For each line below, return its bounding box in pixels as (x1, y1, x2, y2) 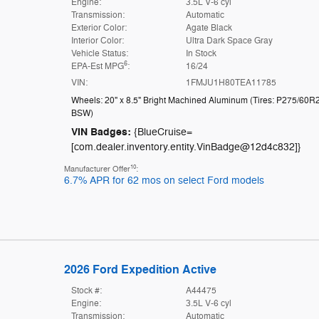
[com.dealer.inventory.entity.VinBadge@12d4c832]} (70, 140, 301, 153)
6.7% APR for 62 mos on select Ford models (63, 174, 264, 187)
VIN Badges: (70, 125, 131, 139)
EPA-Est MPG (70, 60, 124, 72)
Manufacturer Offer (63, 164, 130, 174)
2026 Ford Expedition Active (63, 262, 216, 277)
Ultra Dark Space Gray (186, 34, 273, 46)
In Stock (186, 47, 217, 59)
